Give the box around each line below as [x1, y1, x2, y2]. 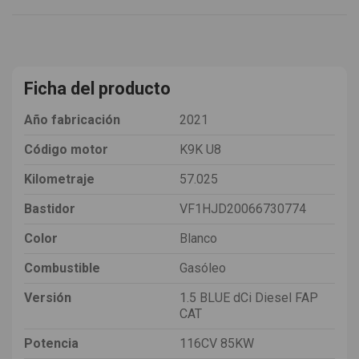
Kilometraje [24, 171, 95, 187]
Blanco [179, 230, 217, 246]
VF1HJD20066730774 [179, 200, 306, 216]
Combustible [24, 260, 100, 276]
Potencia [24, 335, 79, 351]
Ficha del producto [24, 78, 171, 99]
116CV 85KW [179, 335, 254, 351]
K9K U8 [179, 141, 221, 157]
